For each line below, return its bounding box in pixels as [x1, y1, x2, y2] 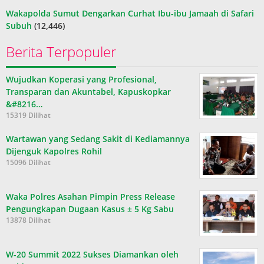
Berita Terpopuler [6, 42, 116, 61]
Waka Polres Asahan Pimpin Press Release [6, 191, 175, 202]
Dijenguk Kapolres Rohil [6, 146, 102, 157]
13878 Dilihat [6, 215, 51, 225]
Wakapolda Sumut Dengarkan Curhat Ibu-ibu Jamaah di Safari [6, 8, 254, 19]
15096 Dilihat [6, 157, 51, 167]
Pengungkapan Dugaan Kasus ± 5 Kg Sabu [6, 203, 176, 214]
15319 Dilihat [6, 110, 51, 120]
